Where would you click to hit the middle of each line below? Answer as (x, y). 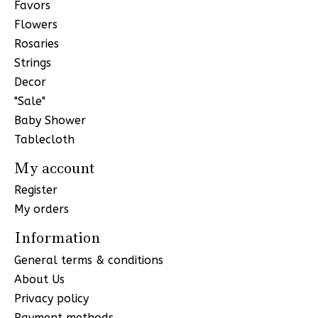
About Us (39, 280)
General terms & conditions (89, 261)
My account (54, 168)
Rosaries (37, 43)
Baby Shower (50, 120)
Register (36, 190)
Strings (33, 62)
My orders (42, 209)
